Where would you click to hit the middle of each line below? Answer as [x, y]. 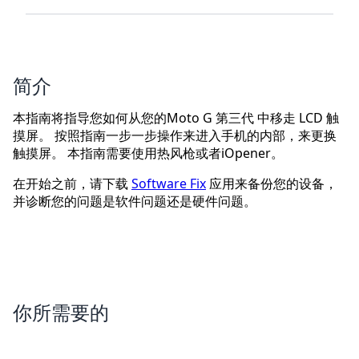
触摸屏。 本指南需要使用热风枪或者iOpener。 [148, 153]
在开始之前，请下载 [72, 184]
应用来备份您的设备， [272, 184]
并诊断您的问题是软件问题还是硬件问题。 [135, 202]
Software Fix [169, 184]
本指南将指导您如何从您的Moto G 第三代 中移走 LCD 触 [176, 118]
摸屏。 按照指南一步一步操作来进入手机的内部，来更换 [175, 136]
